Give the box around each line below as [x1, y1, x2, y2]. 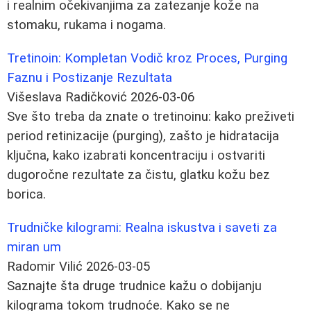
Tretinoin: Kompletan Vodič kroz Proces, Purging [7, 50, 287, 66]
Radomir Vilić [7, 258, 83, 274]
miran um [7, 239, 61, 255]
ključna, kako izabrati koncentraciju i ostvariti [7, 147, 265, 163]
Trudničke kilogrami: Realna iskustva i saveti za [7, 219, 277, 235]
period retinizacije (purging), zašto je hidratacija [7, 128, 279, 144]
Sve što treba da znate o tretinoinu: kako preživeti [7, 108, 294, 124]
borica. [7, 186, 46, 202]
